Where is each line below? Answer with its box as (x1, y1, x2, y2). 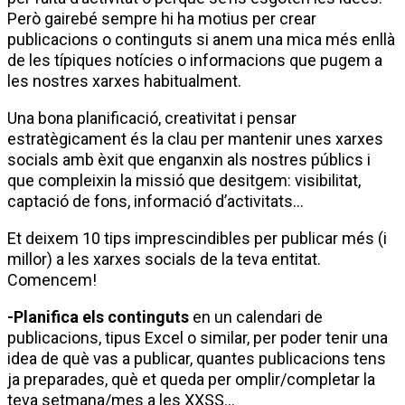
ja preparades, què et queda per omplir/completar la (7, 370, 375, 389)
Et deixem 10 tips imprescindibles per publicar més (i (7, 229, 387, 248)
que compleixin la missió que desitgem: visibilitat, (7, 171, 361, 190)
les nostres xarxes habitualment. (7, 71, 241, 90)
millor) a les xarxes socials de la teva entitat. (7, 250, 321, 268)
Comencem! (7, 270, 97, 289)
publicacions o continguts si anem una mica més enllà (7, 30, 395, 49)
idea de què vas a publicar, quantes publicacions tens (7, 349, 386, 368)
